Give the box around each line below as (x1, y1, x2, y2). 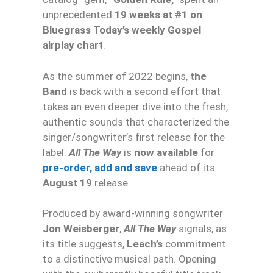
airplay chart (43, 39, 103, 52)
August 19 (43, 176, 92, 189)
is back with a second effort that (67, 85, 221, 97)
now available (134, 146, 198, 158)
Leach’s (127, 238, 163, 250)
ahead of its (157, 161, 215, 174)
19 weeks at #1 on (115, 9, 202, 21)
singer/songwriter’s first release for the (43, 130, 225, 143)
